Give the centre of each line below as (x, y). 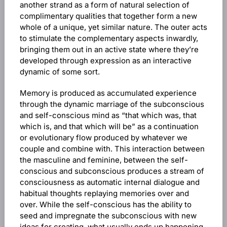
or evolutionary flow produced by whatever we (103, 138)
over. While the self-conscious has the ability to (105, 204)
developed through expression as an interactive (105, 61)
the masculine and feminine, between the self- (104, 160)
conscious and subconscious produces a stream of (112, 171)
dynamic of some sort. (60, 72)
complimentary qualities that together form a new (108, 16)
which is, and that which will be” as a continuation (109, 126)
